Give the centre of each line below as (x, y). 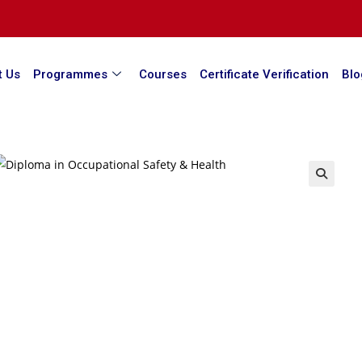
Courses (162, 74)
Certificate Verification (264, 74)
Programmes (70, 74)
